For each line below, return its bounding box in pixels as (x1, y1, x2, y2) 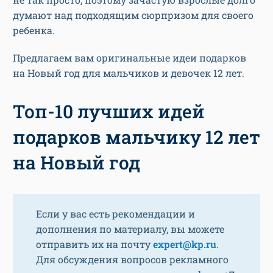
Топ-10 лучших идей (13, 99, 205, 124)
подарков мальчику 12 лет (13, 125, 260, 149)
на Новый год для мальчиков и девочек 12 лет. (13, 66, 247, 80)
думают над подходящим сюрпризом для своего (13, 9, 253, 22)
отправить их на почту (36, 238, 153, 251)
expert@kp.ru (153, 238, 216, 251)
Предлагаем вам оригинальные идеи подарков (13, 51, 246, 65)
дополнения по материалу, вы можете (36, 222, 224, 236)
